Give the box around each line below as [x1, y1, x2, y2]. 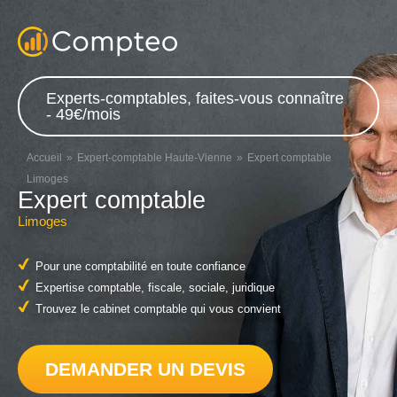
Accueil [27, 152, 62, 164]
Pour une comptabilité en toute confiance [35, 261, 245, 273]
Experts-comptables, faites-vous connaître [46, 90, 344, 107]
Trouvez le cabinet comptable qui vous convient [35, 303, 281, 315]
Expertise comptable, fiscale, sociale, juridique [35, 282, 275, 294]
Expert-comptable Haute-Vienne [77, 152, 232, 164]
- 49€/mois [46, 105, 121, 123]
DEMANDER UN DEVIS [45, 358, 245, 379]
